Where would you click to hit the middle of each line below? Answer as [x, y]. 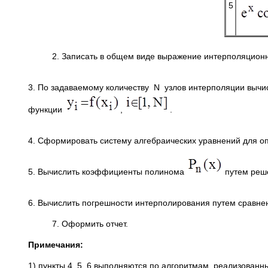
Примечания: [56, 245]
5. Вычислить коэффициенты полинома [107, 172]
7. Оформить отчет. [78, 224]
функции [46, 109]
